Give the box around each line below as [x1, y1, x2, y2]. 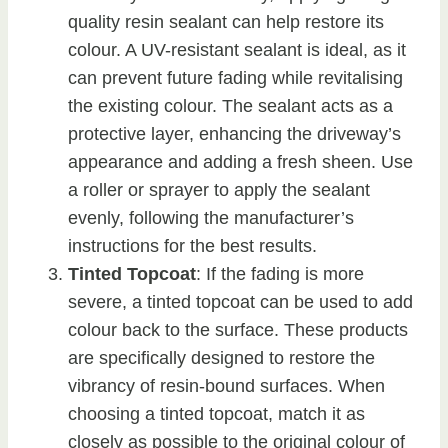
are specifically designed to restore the [68, 347, 375, 368]
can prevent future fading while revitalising [68, 67, 403, 88]
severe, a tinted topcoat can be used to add [68, 291, 413, 312]
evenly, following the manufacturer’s [68, 207, 354, 228]
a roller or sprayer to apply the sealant [68, 179, 370, 200]
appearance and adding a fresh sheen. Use [68, 151, 413, 172]
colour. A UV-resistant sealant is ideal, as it [68, 39, 406, 60]
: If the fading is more [196, 263, 364, 284]
